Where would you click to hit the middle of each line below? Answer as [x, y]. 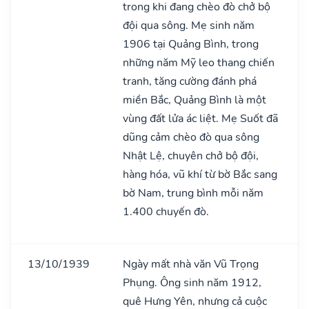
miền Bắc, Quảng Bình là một [195, 100]
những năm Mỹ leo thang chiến [199, 62]
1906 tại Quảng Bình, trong [191, 44]
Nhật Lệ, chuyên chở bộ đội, [191, 156]
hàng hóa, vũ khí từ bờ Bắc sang [200, 174]
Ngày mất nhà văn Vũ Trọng [191, 264]
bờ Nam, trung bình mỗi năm [193, 193]
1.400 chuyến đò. [166, 211]
